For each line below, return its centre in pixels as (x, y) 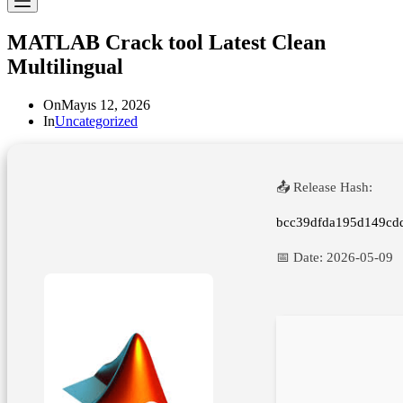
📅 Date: (301, 257)
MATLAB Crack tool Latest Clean (166, 42)
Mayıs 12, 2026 (106, 104)
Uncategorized (96, 121)
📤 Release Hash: (324, 187)
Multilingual (65, 66)
